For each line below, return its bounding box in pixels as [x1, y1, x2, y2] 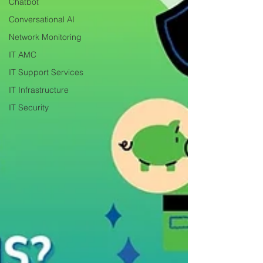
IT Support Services [9, 67, 83, 77]
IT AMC [9, 49, 36, 60]
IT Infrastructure [9, 85, 69, 95]
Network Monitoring [9, 32, 82, 42]
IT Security [9, 102, 49, 113]
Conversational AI [9, 14, 75, 25]
